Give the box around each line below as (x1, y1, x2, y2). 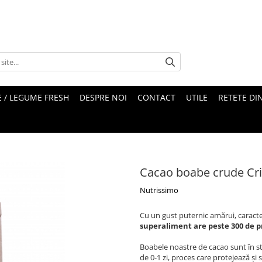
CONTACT (137, 91, 175, 103)
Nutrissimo (140, 184, 178, 195)
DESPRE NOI (80, 91, 127, 103)
